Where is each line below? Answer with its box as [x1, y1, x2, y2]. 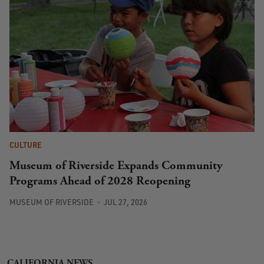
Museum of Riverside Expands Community [9, 157, 223, 173]
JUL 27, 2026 [103, 197, 147, 207]
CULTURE [9, 140, 41, 150]
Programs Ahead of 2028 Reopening [9, 173, 190, 189]
